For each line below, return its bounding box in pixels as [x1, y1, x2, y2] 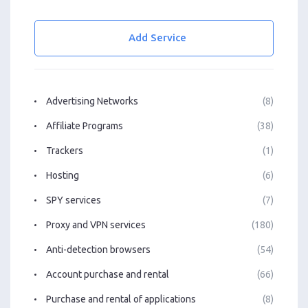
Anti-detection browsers [46, 243, 151, 255]
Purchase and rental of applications [46, 293, 196, 305]
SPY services [46, 194, 101, 206]
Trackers [46, 144, 83, 156]
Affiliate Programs [46, 120, 123, 131]
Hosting [46, 169, 79, 181]
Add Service [129, 32, 186, 44]
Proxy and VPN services [46, 219, 146, 230]
